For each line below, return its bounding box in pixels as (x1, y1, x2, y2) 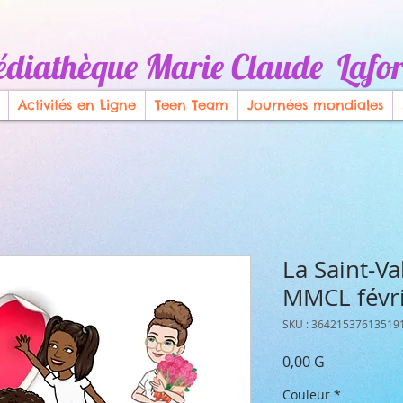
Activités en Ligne (17, 96, 136, 113)
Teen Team (154, 96, 228, 113)
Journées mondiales (246, 96, 383, 113)
